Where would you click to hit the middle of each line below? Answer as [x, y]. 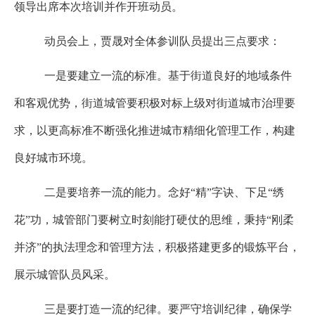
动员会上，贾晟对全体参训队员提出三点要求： [162, 41]
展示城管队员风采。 [65, 275]
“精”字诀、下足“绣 [237, 192]
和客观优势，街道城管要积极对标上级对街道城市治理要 [155, 103]
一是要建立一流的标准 [100, 76]
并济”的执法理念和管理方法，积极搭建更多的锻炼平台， [157, 247]
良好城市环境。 [53, 158]
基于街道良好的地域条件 [230, 76]
